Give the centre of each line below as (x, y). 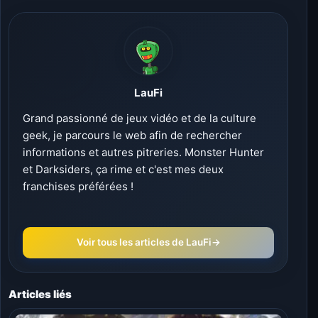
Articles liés (40, 295)
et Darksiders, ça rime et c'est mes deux (123, 169)
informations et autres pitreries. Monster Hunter (143, 152)
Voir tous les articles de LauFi (144, 242)
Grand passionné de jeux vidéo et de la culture (139, 118)
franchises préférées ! (78, 186)
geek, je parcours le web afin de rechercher (132, 135)
